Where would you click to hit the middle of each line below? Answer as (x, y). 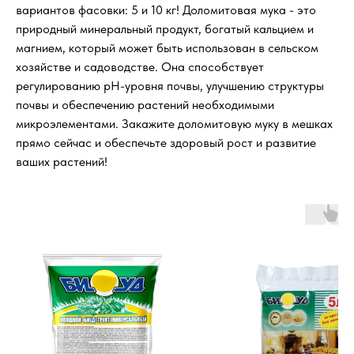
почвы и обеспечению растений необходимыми (145, 105)
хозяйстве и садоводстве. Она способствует (140, 67)
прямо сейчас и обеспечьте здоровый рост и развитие (166, 143)
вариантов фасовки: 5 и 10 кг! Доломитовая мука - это (166, 10)
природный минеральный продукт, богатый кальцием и (165, 29)
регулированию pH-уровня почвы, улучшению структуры (170, 86)
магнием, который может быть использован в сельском (167, 48)
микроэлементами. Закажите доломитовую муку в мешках (174, 124)
